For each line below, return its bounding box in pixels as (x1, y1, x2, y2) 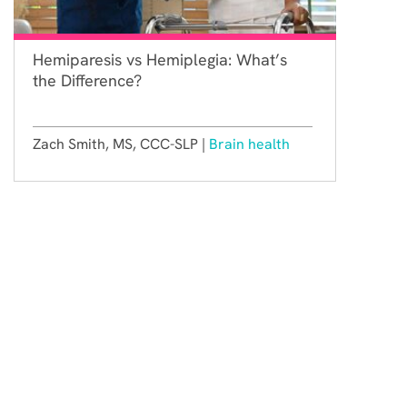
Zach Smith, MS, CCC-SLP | (33, 134, 209, 154)
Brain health (209, 134, 290, 154)
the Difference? (33, 69, 142, 91)
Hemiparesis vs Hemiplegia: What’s (33, 48, 287, 70)
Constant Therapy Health (40, 381, 226, 402)
